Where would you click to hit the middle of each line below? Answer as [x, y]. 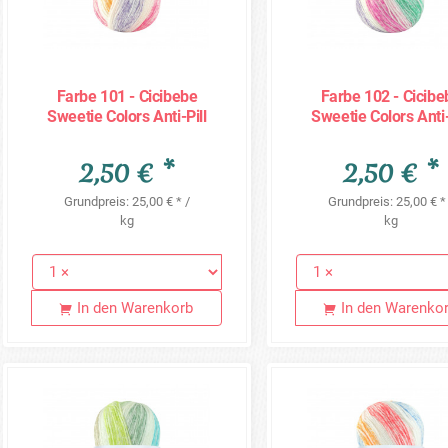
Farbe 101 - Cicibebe [127, 96]
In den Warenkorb [135, 308]
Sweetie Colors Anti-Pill [127, 116]
